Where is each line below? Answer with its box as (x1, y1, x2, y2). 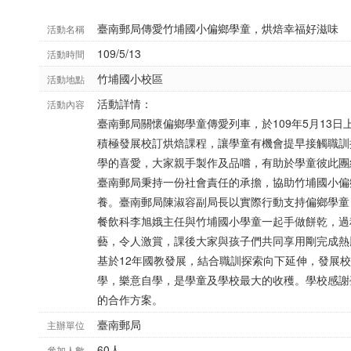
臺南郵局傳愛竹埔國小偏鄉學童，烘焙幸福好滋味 (97, 20, 338, 36)
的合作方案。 (97, 291, 163, 307)
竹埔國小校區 (97, 71, 163, 86)
